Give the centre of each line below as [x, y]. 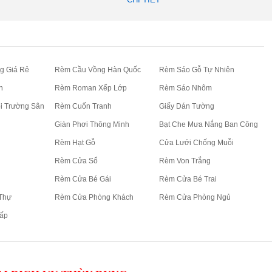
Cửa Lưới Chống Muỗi [197, 142]
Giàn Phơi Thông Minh [92, 124]
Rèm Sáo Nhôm [186, 88]
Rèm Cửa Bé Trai [188, 179]
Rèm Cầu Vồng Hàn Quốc [97, 70]
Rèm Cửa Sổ [76, 161]
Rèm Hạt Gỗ [75, 142]
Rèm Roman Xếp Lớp [90, 88]
